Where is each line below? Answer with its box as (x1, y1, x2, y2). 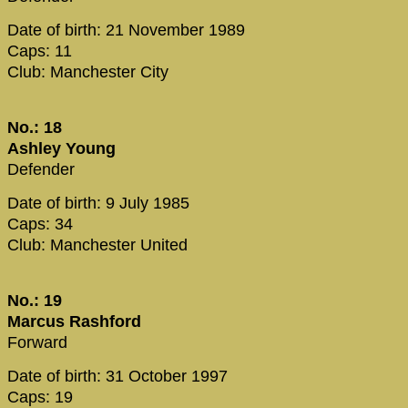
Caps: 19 (7, 387, 73, 406)
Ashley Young (7, 138, 116, 158)
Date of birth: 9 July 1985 (7, 194, 189, 213)
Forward (7, 332, 67, 352)
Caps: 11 (7, 42, 72, 61)
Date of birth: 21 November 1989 (7, 21, 245, 40)
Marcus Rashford (7, 311, 141, 331)
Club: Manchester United (7, 236, 188, 255)
